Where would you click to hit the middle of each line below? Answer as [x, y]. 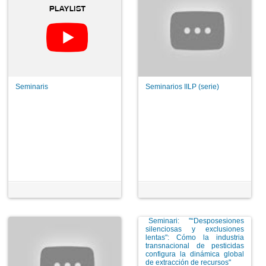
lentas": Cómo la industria [195, 238]
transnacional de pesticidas [195, 246]
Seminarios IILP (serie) [183, 86]
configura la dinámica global [195, 254]
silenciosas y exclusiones [195, 229]
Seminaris [32, 86]
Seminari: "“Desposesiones [191, 221]
